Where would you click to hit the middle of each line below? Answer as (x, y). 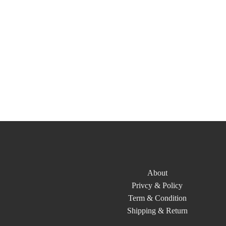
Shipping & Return (157, 210)
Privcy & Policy (157, 185)
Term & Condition (157, 198)
